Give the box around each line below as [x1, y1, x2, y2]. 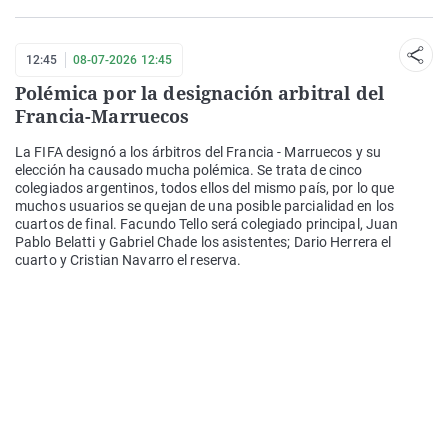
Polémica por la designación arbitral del [15, 80, 384, 105]
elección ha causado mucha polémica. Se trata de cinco [15, 161, 363, 178]
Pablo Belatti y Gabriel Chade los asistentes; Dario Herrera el [15, 233, 392, 250]
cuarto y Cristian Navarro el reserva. [15, 251, 242, 268]
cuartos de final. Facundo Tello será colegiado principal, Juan [15, 215, 399, 232]
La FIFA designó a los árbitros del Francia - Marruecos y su [15, 143, 382, 160]
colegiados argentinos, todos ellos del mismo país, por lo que [15, 179, 395, 196]
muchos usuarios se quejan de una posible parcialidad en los [15, 197, 395, 214]
